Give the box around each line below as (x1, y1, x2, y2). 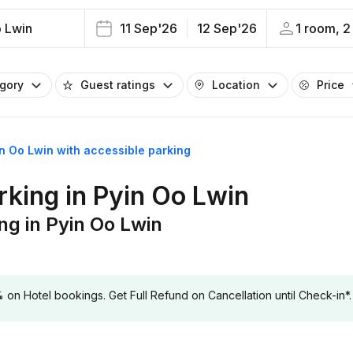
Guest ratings (80, 78, 155, 91)
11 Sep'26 (120, 20, 177, 36)
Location (212, 78, 260, 91)
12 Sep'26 (197, 20, 257, 36)
